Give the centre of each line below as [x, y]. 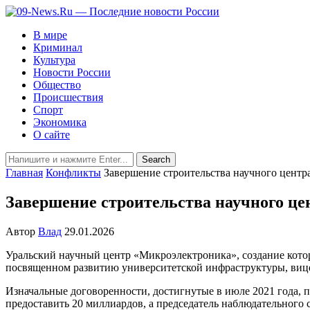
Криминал [58, 47]
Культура [54, 60]
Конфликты [73, 173]
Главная [24, 173]
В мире [50, 35]
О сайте [52, 135]
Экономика [60, 122]
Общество [57, 85]
